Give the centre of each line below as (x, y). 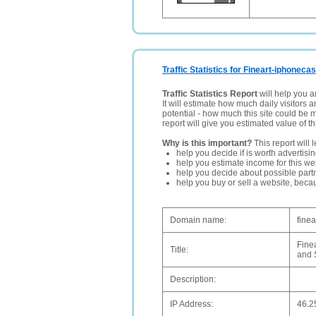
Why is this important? (207, 143)
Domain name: (198, 220)
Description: (193, 279)
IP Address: (192, 304)
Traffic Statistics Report (210, 94)
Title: (179, 250)
